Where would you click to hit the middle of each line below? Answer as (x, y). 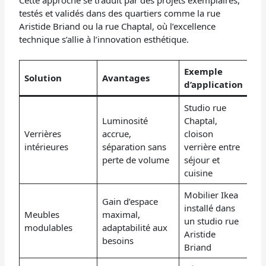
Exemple (203, 71)
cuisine (198, 172)
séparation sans (134, 146)
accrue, (116, 133)
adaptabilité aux (134, 227)
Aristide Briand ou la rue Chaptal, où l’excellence (118, 26)
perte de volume (135, 159)
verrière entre (212, 146)
